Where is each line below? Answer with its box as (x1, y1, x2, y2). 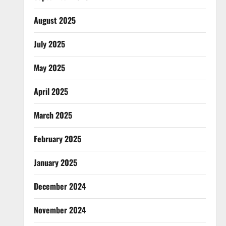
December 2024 (33, 180, 86, 192)
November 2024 (33, 204, 86, 216)
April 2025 (33, 85, 68, 97)
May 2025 (33, 62, 65, 74)
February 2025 (33, 133, 81, 145)
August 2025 (33, 14, 76, 26)
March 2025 (33, 109, 72, 121)
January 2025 (33, 156, 77, 168)
